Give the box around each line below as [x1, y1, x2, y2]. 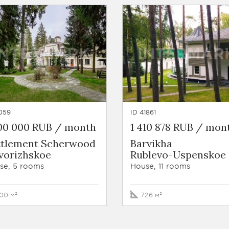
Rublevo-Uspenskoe [130, 148, 226, 161]
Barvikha [130, 137, 172, 150]
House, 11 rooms [130, 162, 190, 170]
